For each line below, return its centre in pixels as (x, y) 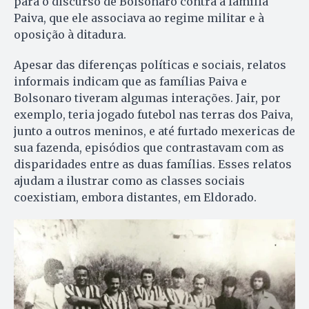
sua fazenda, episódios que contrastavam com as (149, 147)
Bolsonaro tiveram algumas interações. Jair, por (147, 98)
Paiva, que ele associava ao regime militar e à (139, 18)
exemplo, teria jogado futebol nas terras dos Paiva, (153, 114)
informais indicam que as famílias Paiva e (130, 81)
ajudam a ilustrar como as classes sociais (129, 180)
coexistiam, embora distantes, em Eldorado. (135, 197)
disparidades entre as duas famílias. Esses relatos (153, 164)
